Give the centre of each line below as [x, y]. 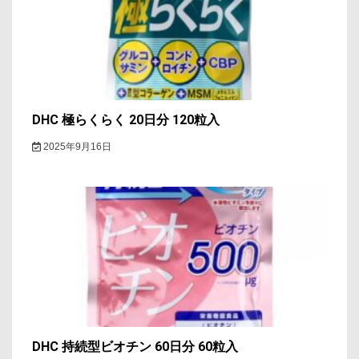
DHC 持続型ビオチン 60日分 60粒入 [135, 347]
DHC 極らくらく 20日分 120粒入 [126, 120]
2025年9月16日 [76, 147]
